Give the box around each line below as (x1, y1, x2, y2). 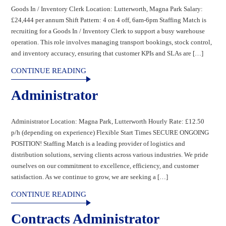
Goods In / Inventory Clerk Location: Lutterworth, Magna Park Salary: (11, 5, 203, 13)
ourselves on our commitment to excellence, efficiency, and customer (11, 161, 199, 169)
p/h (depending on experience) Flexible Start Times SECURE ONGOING (11, 128, 209, 136)
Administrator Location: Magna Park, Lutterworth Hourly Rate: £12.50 (11, 117, 205, 125)
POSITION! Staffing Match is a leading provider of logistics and (11, 139, 186, 147)
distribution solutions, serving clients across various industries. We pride (11, 150, 209, 158)
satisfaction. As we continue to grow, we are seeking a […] (11, 173, 168, 181)
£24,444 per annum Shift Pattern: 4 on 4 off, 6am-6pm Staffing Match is (11, 16, 207, 24)
